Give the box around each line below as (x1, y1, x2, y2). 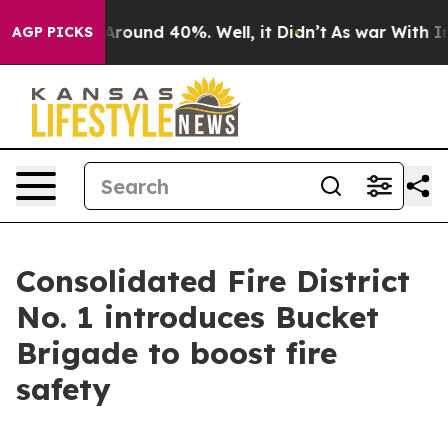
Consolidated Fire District (16, 262, 410, 300)
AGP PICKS (12, 23, 93, 41)
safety (16, 370, 111, 408)
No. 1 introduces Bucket (16, 298, 379, 336)
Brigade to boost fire (16, 334, 337, 372)
